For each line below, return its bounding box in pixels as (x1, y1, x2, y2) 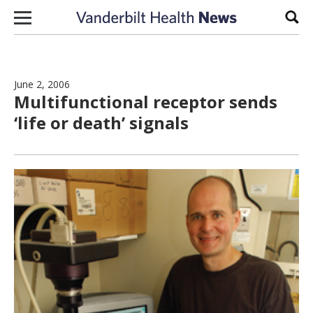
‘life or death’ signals (14, 111, 189, 134)
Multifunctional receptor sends (14, 90, 277, 113)
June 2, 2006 (14, 78, 70, 91)
